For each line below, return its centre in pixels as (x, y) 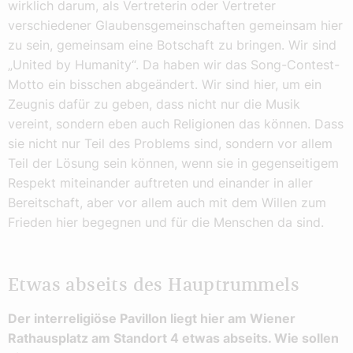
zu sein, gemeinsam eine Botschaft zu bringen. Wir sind (172, 45)
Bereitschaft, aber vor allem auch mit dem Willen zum (167, 202)
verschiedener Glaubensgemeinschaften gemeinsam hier (175, 25)
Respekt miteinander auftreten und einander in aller (160, 182)
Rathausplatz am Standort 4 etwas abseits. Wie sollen (173, 338)
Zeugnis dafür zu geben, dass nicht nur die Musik (154, 104)
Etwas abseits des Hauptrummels (154, 285)
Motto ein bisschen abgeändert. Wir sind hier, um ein (165, 84)
